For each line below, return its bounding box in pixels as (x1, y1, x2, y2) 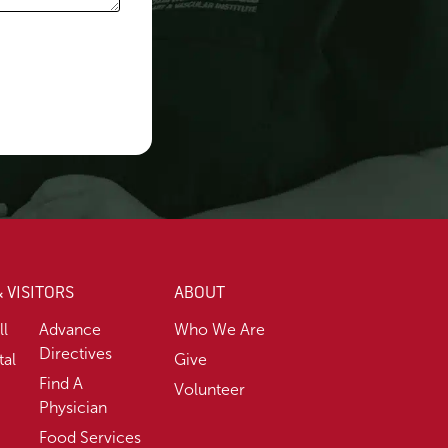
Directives (38, 345, 112, 363)
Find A (38, 375, 83, 393)
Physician (38, 399, 107, 417)
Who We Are (174, 321, 266, 339)
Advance (38, 321, 101, 339)
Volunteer (174, 381, 246, 399)
